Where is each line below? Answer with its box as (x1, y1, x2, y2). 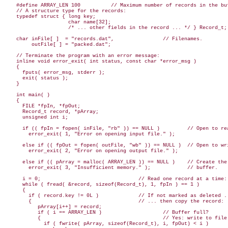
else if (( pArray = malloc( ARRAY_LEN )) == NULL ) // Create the (4, 159, 227, 165)
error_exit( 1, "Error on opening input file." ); (4, 131, 175, 137)
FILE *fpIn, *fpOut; (4, 103, 80, 109)
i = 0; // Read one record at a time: (4, 176, 227, 182)
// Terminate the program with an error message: (4, 53, 160, 59)
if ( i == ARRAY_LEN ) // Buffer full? (4, 210, 209, 216)
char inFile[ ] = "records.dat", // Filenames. (4, 36, 203, 42)
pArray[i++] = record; (4, 204, 102, 210)
